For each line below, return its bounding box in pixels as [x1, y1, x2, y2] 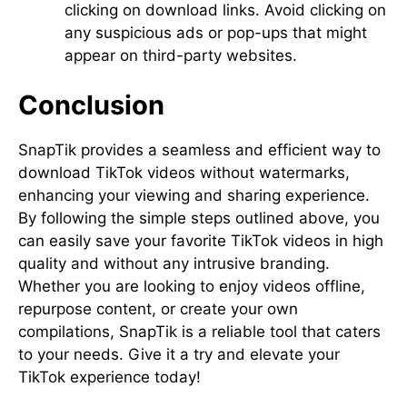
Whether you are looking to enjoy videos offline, [18, 277, 365, 295]
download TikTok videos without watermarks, [18, 164, 350, 182]
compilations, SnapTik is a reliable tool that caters [18, 323, 381, 341]
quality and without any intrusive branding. [18, 254, 330, 273]
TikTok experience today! [18, 368, 201, 386]
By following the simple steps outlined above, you [18, 209, 380, 227]
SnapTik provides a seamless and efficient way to [18, 141, 381, 159]
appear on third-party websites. [65, 45, 297, 65]
